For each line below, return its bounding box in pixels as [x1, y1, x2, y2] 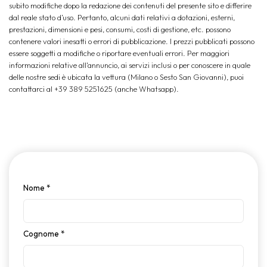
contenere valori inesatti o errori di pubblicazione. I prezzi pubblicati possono [9, 36, 254, 46]
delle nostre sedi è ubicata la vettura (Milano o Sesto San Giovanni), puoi [9, 72, 244, 82]
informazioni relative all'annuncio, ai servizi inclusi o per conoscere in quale [9, 60, 250, 70]
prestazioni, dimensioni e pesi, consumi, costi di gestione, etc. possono [9, 24, 231, 34]
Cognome [23, 228, 61, 239]
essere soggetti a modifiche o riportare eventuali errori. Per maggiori [9, 48, 229, 58]
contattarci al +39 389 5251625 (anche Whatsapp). [9, 84, 179, 94]
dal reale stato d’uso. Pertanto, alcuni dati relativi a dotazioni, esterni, [9, 13, 235, 22]
